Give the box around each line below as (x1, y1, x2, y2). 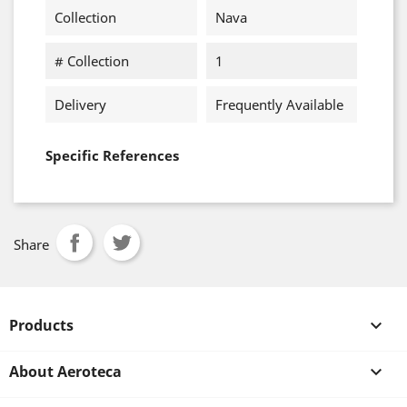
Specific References (45, 146, 179, 164)
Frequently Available (214, 95, 343, 114)
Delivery (55, 95, 106, 114)
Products (9, 315, 74, 335)
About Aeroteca (9, 362, 122, 382)
